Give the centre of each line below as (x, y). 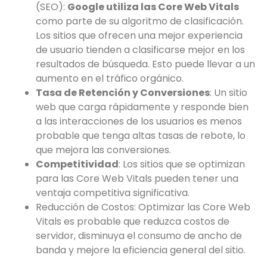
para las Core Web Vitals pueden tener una (137, 178)
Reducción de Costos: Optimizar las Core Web (143, 207)
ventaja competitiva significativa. (113, 193)
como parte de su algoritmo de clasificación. (140, 21)
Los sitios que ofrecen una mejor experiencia (139, 35)
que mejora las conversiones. (103, 150)
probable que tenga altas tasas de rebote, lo (141, 135)
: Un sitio (229, 92)
